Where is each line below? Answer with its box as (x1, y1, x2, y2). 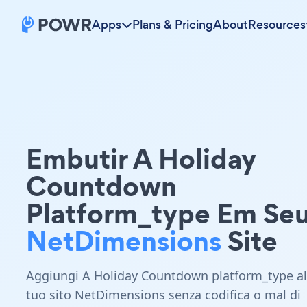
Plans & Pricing (132, 16, 213, 33)
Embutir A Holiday (26, 139, 256, 178)
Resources (248, 16, 306, 33)
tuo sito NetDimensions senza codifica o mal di (26, 286, 301, 303)
